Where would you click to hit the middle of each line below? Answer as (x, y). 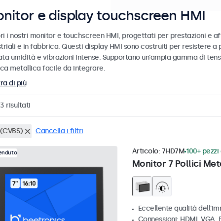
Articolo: (147, 151)
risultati (17, 106)
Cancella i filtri (59, 131)
